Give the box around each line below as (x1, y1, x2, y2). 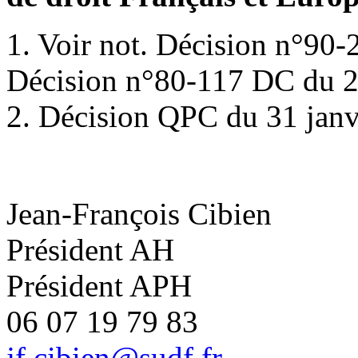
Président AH (6, 232, 174, 267)
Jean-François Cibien (6, 196, 272, 231)
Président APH (6, 268, 192, 303)
